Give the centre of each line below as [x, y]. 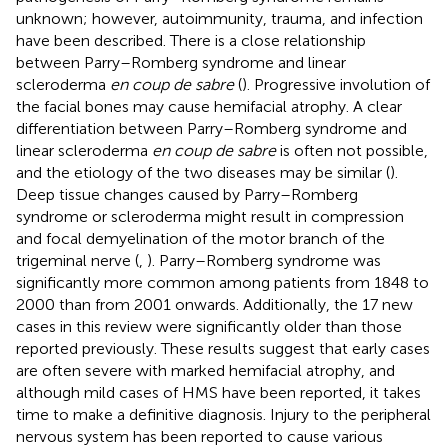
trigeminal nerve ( [77, 260]
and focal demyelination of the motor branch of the [200, 238]
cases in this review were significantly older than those [209, 326]
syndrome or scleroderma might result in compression [210, 216]
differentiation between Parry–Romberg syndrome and [211, 128]
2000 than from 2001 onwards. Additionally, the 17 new [214, 304]
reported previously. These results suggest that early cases [223, 348]
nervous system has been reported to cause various [199, 436]
